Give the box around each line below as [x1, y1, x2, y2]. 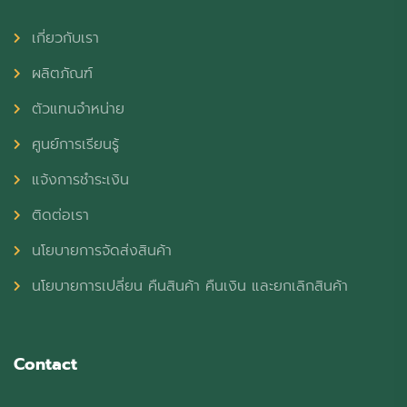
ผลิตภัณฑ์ [32, 63, 93, 85]
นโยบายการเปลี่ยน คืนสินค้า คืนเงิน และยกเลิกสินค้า [32, 275, 348, 298]
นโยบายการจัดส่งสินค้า [32, 240, 172, 263]
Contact [14, 352, 77, 378]
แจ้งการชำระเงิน [32, 169, 129, 192]
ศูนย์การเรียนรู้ [32, 134, 119, 156]
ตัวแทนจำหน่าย [32, 98, 124, 121]
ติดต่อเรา [32, 204, 89, 227]
